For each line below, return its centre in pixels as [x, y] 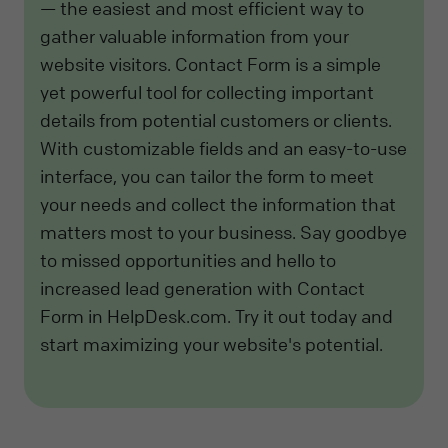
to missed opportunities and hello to [188, 259]
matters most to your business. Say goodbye [223, 231]
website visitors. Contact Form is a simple [210, 63]
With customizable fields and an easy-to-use [223, 147]
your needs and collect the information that [218, 203]
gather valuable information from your [194, 35]
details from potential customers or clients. [216, 119]
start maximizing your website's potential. [211, 343]
